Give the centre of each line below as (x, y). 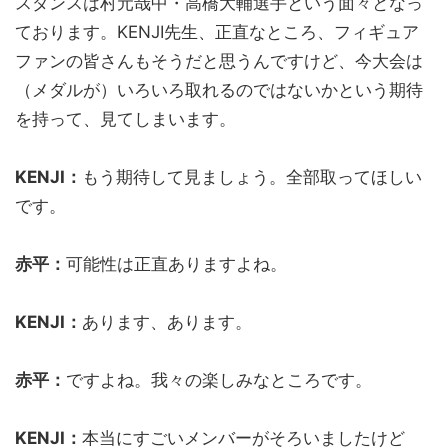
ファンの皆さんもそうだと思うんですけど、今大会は (219, 60)
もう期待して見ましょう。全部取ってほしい (252, 176)
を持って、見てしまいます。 (125, 118)
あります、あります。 (167, 321)
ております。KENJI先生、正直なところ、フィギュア (217, 31)
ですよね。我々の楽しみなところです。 (219, 379)
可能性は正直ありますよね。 (176, 263)
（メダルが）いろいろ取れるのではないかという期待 (219, 89)
